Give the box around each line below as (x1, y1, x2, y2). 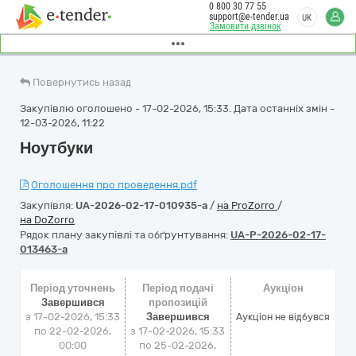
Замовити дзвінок (210, 21, 281, 32)
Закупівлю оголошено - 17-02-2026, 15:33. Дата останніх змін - (20, 103, 335, 114)
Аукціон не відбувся (236, 311, 331, 323)
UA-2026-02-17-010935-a (75, 199, 207, 211)
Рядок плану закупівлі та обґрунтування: (20, 229, 230, 241)
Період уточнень (30, 282, 116, 294)
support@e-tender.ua (209, 11, 289, 22)
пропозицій (148, 296, 207, 308)
